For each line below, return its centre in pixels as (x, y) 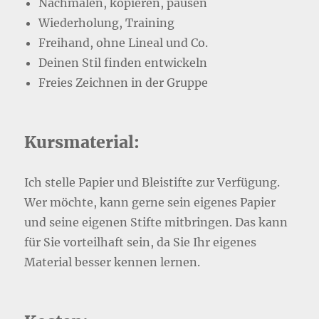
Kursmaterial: (82, 142)
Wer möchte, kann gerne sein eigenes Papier (150, 202)
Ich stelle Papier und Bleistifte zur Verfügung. (152, 182)
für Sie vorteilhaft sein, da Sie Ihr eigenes (141, 242)
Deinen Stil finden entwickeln (123, 62)
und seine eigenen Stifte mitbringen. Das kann (156, 222)
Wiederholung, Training (107, 22)
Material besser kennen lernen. (113, 262)
